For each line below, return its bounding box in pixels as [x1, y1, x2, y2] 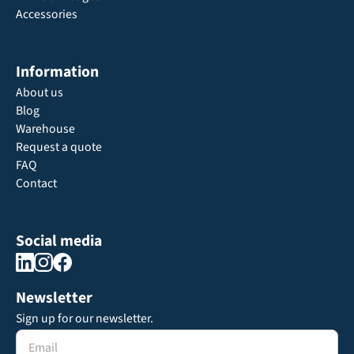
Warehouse [15, 119, 75, 137]
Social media [15, 229, 102, 252]
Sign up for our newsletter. [15, 310, 153, 328]
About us [15, 83, 63, 101]
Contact [15, 174, 57, 192]
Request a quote [15, 137, 102, 156]
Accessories [15, 5, 77, 23]
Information [15, 60, 99, 83]
